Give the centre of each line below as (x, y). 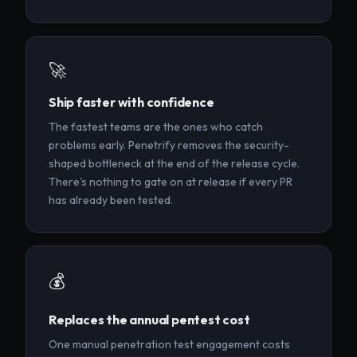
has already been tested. (111, 200)
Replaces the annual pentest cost (149, 320)
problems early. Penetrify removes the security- (169, 145)
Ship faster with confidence (131, 102)
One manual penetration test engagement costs (169, 345)
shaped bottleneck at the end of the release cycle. (174, 164)
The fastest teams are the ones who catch (156, 127)
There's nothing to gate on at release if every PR (171, 182)
